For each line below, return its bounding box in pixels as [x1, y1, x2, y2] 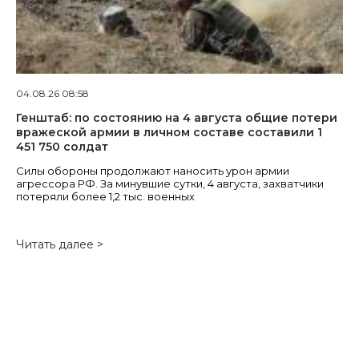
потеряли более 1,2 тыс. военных [16, 190, 195, 203]
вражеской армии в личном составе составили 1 [16, 125, 322, 139]
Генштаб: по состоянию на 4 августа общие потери [16, 111, 337, 125]
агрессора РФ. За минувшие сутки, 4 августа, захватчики [16, 177, 324, 190]
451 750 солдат [16, 139, 108, 154]
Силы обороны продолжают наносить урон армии [16, 164, 289, 177]
